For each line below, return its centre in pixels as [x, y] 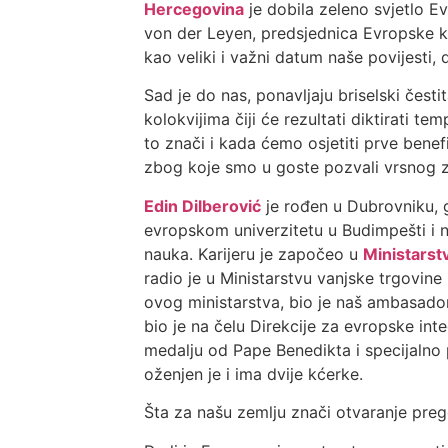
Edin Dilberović [203, 205]
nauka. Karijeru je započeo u [254, 253]
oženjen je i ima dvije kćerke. [256, 373]
